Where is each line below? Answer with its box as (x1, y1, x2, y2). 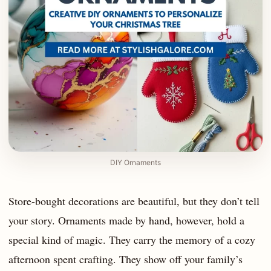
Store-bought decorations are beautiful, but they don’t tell (8, 194, 260, 209)
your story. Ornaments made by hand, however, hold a (8, 213, 244, 228)
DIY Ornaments (110, 158, 161, 168)
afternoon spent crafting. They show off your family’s (8, 252, 243, 267)
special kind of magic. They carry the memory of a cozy (8, 232, 255, 247)
